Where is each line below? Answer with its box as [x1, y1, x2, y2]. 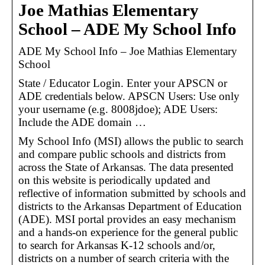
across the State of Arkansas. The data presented [18, 160, 234, 173]
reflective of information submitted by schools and [18, 186, 246, 199]
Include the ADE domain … [18, 115, 146, 128]
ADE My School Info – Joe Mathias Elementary [18, 44, 237, 57]
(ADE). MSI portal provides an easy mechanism [18, 212, 236, 225]
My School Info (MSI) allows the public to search [18, 134, 244, 147]
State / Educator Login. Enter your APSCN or [18, 76, 227, 89]
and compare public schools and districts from [18, 147, 226, 160]
